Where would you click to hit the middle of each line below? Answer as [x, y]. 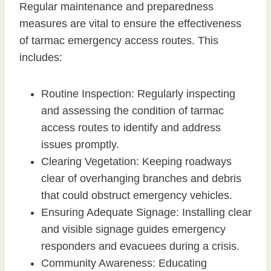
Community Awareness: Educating [124, 263]
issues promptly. [80, 145]
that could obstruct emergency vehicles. [137, 196]
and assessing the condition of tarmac [132, 111]
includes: [41, 58]
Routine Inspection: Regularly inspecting [138, 94]
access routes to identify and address [131, 128]
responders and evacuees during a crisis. [140, 247]
